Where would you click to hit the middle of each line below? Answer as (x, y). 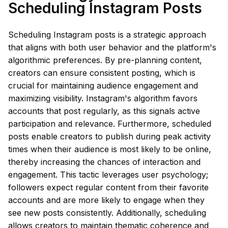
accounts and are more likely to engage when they (106, 200)
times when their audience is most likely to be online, (110, 149)
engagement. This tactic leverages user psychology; (108, 175)
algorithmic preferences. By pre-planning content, (105, 60)
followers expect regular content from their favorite (108, 187)
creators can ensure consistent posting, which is (102, 73)
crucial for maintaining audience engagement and (103, 85)
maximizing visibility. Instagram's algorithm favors (103, 98)
